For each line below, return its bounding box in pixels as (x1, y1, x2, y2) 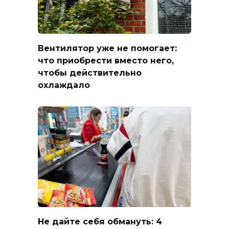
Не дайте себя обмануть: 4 (38, 216, 162, 226)
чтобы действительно (38, 67, 142, 78)
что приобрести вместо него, (38, 55, 174, 65)
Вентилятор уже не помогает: (38, 43, 177, 53)
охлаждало (38, 80, 90, 90)
